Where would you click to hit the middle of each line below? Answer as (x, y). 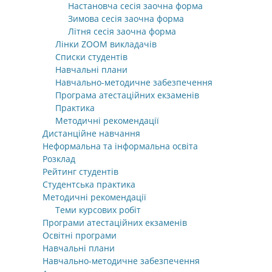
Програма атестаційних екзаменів (127, 95)
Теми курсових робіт (98, 210)
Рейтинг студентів (80, 172)
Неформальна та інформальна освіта (120, 146)
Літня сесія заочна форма (122, 32)
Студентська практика (89, 185)
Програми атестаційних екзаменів (115, 223)
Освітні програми (80, 236)
